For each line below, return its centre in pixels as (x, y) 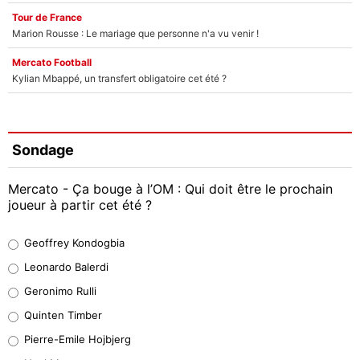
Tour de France (47, 17)
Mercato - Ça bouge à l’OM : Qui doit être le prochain (170, 188)
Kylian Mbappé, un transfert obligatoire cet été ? (119, 78)
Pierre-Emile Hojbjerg (78, 339)
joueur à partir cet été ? (80, 205)
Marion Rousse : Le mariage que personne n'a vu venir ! (135, 33)
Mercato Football (52, 62)
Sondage (43, 150)
